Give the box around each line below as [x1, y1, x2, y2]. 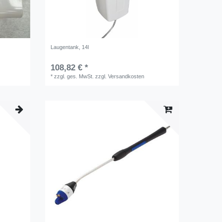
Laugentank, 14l [51, 44, 89, 50]
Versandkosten [108, 73, 145, 79]
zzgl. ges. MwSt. [54, 73, 94, 79]
